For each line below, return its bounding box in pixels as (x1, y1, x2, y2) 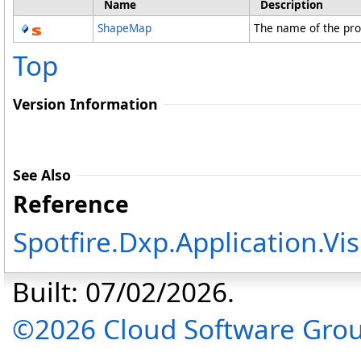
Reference (13, 189, 129, 220)
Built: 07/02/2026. (12, 273, 234, 311)
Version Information (13, 94, 158, 114)
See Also (13, 165, 71, 185)
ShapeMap (98, 20, 151, 36)
